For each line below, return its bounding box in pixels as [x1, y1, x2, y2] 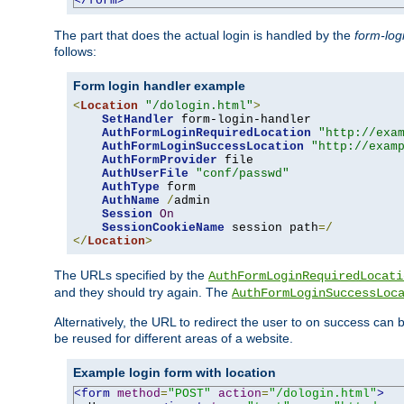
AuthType [102, 179, 160, 194]
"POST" [168, 386, 211, 400]
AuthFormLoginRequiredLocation [102, 125, 311, 140]
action [218, 386, 262, 400]
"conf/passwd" [196, 166, 289, 180]
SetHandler [102, 112, 174, 126]
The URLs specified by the [54, 267, 208, 282]
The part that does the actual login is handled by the [54, 27, 354, 42]
